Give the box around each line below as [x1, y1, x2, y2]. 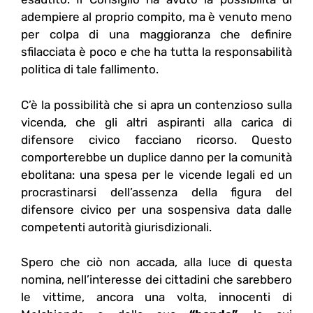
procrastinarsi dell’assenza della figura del [21, 184, 292, 199]
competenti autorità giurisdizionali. [21, 219, 212, 234]
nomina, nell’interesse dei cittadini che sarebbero [21, 272, 292, 287]
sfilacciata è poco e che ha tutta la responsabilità [21, 45, 292, 59]
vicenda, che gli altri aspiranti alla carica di [21, 115, 292, 129]
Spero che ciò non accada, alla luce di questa [21, 255, 292, 270]
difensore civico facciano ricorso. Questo [21, 132, 292, 147]
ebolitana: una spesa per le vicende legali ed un [21, 167, 292, 182]
